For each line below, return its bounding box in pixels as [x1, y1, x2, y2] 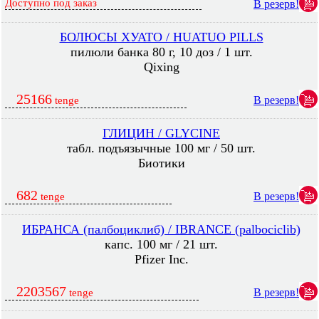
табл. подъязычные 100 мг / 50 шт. [67, 141, 256, 155]
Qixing [143, 60, 179, 74]
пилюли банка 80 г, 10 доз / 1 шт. [70, 45, 253, 59]
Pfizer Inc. [134, 252, 189, 266]
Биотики [137, 156, 185, 170]
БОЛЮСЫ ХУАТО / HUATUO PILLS [59, 30, 263, 44]
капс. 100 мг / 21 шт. [105, 237, 218, 251]
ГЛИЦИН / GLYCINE [103, 126, 220, 140]
